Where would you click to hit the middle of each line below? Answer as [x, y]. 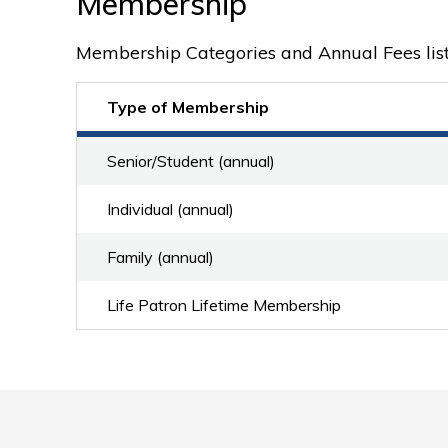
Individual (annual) [170, 209]
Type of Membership [188, 107]
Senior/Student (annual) [191, 161]
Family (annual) [160, 257]
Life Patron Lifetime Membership [224, 305]
